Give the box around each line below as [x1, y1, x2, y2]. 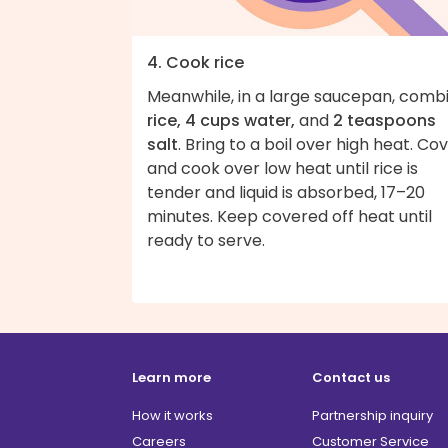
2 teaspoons [333, 109, 436, 133]
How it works [132, 406, 213, 426]
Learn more [132, 368, 211, 388]
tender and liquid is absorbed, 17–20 [147, 181, 425, 205]
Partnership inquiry [312, 406, 433, 426]
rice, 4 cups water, [147, 109, 295, 133]
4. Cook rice [147, 51, 244, 75]
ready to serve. [147, 229, 265, 253]
